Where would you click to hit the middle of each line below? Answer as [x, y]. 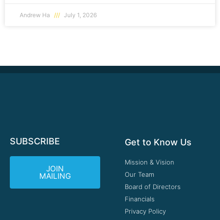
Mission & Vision [150, 162]
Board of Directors [153, 187]
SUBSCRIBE [35, 141]
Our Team [139, 175]
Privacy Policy [145, 211]
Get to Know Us [158, 142]
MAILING [55, 176]
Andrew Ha [36, 15]
